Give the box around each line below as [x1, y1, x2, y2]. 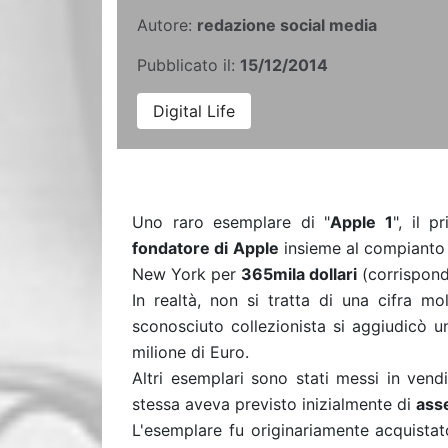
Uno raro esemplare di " [132, 212, 331, 232]
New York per [132, 264, 241, 284]
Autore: [137, 15, 197, 35]
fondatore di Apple [132, 238, 279, 258]
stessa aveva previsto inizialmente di [132, 394, 416, 414]
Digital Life [153, 101, 235, 121]
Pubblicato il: [137, 55, 240, 75]
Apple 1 [330, 212, 394, 232]
